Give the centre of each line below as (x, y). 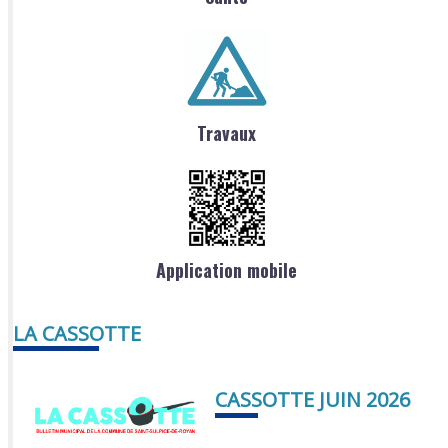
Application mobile (226, 269)
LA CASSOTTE (77, 333)
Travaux (226, 132)
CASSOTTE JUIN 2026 (312, 399)
